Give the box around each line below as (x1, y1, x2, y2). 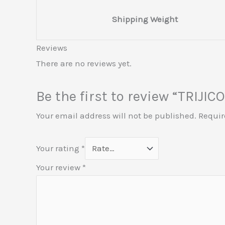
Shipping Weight (112, 14, 178, 24)
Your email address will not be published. (36, 110, 196, 121)
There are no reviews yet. (36, 58, 132, 68)
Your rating (36, 143, 81, 153)
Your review (36, 162, 82, 172)
